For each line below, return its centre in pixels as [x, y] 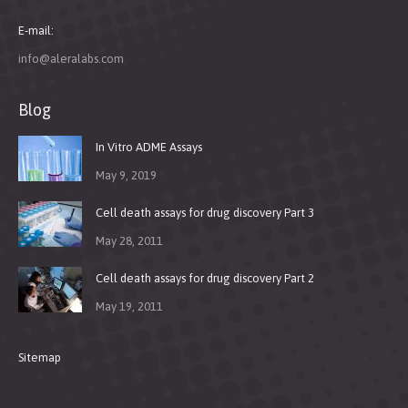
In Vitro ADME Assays [149, 147]
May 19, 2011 [129, 306]
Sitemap [40, 357]
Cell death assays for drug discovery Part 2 [205, 278]
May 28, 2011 [129, 241]
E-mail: [36, 31]
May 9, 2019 [126, 175]
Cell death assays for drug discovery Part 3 [205, 213]
